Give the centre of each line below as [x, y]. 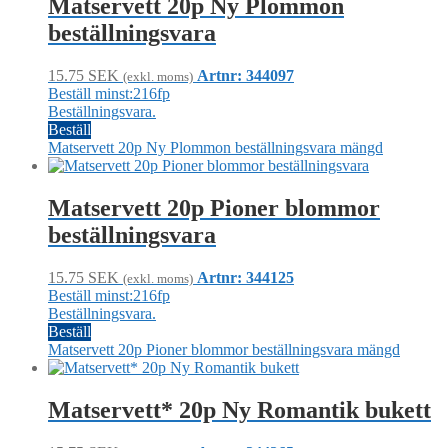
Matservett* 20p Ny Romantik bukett [239, 409]
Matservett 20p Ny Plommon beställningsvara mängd [215, 148]
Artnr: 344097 [245, 76]
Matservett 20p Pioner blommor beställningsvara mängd [224, 349]
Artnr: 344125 [245, 277]
